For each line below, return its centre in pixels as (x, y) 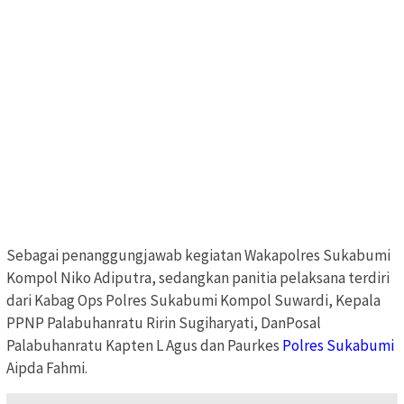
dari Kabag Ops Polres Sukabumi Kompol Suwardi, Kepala (193, 300)
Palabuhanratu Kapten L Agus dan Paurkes (144, 345)
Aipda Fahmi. (47, 367)
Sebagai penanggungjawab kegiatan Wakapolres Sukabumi (198, 255)
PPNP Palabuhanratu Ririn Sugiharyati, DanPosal (164, 322)
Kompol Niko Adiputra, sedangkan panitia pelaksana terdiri (198, 277)
